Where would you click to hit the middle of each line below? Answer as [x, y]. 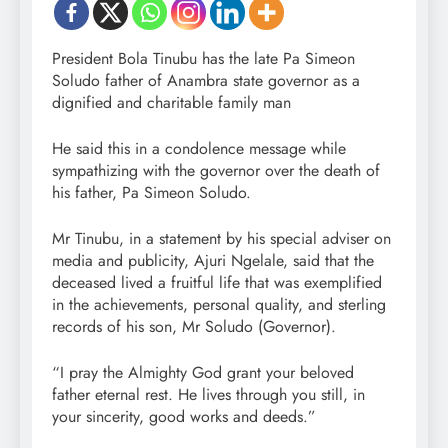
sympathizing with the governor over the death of [216, 171]
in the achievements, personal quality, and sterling [219, 305]
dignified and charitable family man [171, 103]
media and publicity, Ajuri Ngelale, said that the [213, 261]
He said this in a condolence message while [199, 149]
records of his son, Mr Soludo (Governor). [194, 327]
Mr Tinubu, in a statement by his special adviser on [221, 239]
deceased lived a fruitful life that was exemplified [217, 283]
